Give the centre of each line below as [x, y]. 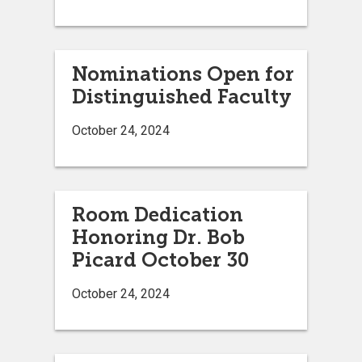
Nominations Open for [183, 74]
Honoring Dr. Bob [158, 238]
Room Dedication [158, 215]
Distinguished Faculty [182, 97]
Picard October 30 [160, 260]
